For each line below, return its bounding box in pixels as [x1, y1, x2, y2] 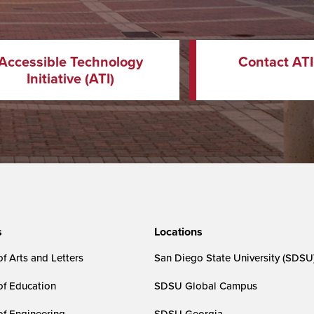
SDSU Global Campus [154, 278, 258, 293]
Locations [154, 223, 203, 240]
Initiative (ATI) [26, 67, 114, 89]
